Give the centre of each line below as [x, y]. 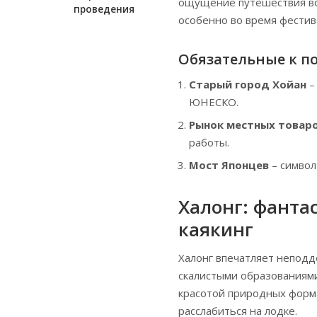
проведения [104, 10]
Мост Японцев [229, 165]
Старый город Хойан [248, 85]
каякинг [216, 230]
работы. [209, 143]
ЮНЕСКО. [214, 102]
